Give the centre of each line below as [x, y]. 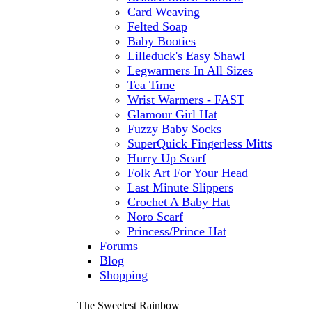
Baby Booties [162, 41]
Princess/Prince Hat [177, 231]
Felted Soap [157, 26]
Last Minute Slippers [180, 187]
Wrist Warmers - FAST [186, 100]
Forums [119, 246]
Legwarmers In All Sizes [190, 70]
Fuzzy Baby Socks [174, 129]
